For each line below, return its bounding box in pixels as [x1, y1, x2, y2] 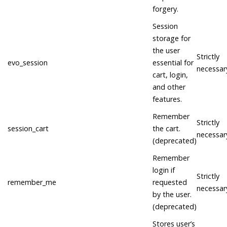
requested [153, 177, 187, 187]
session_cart [8, 124, 49, 134]
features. [153, 94, 182, 104]
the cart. [153, 124, 180, 134]
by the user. [153, 190, 192, 200]
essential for [153, 58, 194, 68]
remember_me [8, 177, 56, 187]
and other [153, 82, 185, 92]
